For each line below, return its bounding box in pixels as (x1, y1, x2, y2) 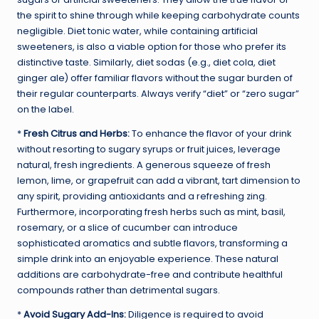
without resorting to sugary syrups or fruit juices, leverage (17, 142, 281, 155)
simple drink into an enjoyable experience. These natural (17, 252, 278, 265)
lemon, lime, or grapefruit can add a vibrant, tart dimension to (17, 174, 300, 187)
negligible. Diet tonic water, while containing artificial (17, 24, 258, 37)
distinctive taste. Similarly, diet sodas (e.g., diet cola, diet (17, 56, 276, 68)
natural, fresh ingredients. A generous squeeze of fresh (17, 158, 271, 171)
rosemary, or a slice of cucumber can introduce (17, 221, 238, 234)
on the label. (17, 103, 74, 115)
